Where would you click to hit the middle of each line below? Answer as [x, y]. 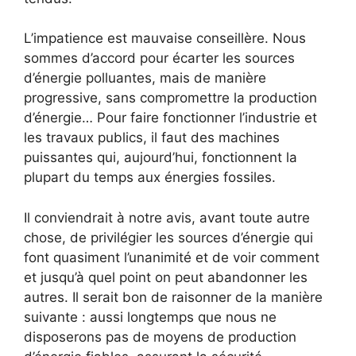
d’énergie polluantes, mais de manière [145, 78]
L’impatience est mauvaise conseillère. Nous [165, 39]
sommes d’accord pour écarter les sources [159, 58]
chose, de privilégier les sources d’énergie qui [168, 237]
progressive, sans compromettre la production [170, 98]
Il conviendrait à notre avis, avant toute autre [167, 217]
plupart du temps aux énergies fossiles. [150, 178]
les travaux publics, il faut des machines [152, 138]
